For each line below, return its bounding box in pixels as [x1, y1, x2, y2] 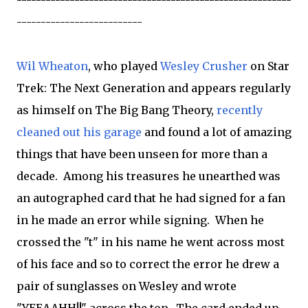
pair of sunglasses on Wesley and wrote [16, 279, 236, 293]
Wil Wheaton [16, 59, 88, 73]
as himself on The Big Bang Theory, [16, 103, 217, 117]
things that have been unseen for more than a [16, 147, 267, 161]
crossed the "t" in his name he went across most [16, 235, 285, 249]
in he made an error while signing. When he [16, 213, 264, 227]
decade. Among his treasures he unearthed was [16, 169, 280, 183]
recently [217, 103, 263, 117]
